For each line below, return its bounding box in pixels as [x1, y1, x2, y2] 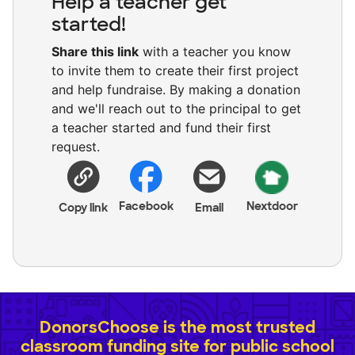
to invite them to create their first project [52, 63, 299, 79]
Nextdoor [246, 199, 298, 214]
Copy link [58, 200, 108, 216]
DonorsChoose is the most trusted [40, 317, 315, 338]
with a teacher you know [139, 44, 291, 60]
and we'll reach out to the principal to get [52, 101, 301, 117]
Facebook [118, 199, 174, 214]
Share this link [52, 44, 139, 60]
